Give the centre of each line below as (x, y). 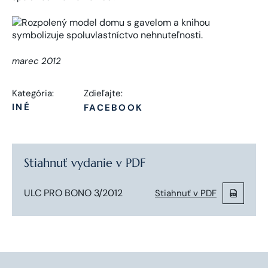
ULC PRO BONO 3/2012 (73, 193)
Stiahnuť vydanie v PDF (85, 163)
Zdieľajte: (103, 93)
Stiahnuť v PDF (186, 193)
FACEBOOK (113, 107)
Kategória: (33, 93)
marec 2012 (36, 61)
